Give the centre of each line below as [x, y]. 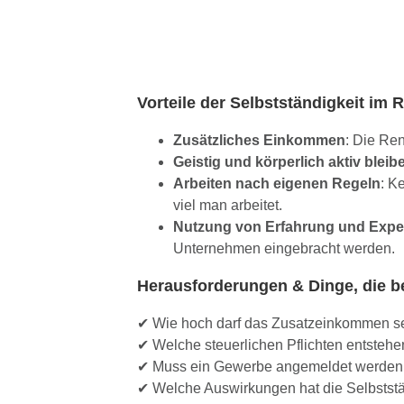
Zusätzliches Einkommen [259, 141]
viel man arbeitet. [227, 206]
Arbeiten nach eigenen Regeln [276, 184]
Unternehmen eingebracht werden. [284, 249]
